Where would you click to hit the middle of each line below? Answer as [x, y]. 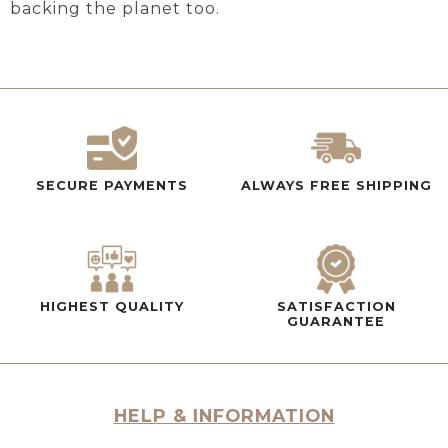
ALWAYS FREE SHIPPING [336, 186]
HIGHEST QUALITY [112, 307]
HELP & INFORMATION [224, 416]
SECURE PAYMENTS [112, 186]
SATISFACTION [336, 307]
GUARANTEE [336, 322]
